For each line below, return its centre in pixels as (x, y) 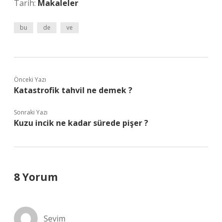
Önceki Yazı (30, 80)
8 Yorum (36, 177)
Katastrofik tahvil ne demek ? (73, 90)
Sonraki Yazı (31, 112)
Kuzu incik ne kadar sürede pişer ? (81, 123)
